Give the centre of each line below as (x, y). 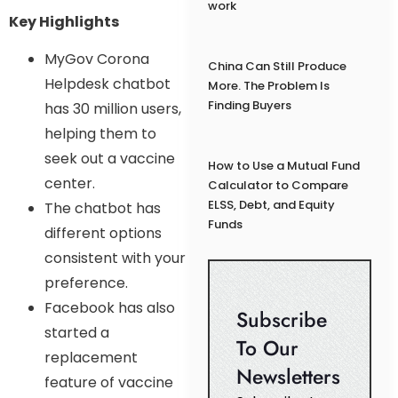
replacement (91, 358)
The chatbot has (103, 209)
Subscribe (281, 320)
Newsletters (288, 377)
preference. (86, 283)
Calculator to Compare (278, 186)
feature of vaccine (109, 383)
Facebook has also (110, 308)
